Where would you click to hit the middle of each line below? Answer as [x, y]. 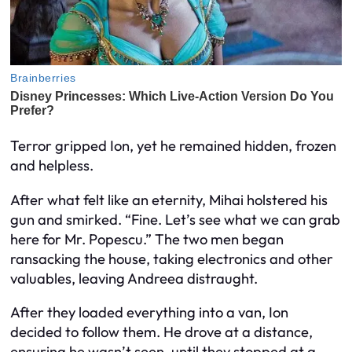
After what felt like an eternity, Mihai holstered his [169, 200]
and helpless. [52, 166]
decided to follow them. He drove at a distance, [161, 332]
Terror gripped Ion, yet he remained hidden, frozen [173, 146]
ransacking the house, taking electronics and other [172, 258]
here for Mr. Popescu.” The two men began [147, 239]
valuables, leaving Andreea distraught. [134, 278]
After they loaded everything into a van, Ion [149, 313]
